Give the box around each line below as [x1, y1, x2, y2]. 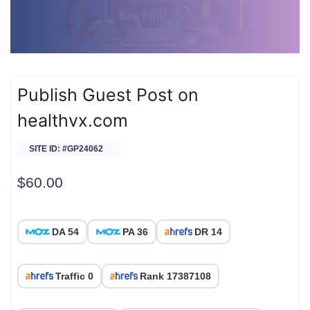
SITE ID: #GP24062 [29, 144, 103, 154]
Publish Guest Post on [17, 84, 199, 106]
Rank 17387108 [140, 270, 211, 282]
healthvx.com [17, 110, 128, 131]
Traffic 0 [55, 270, 93, 282]
